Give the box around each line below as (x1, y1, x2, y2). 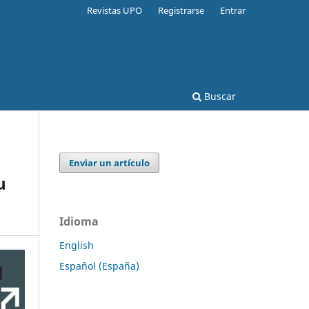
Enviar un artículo (69, 156, 150, 169)
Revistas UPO (87, 3, 143, 17)
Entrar (220, 3, 246, 17)
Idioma (59, 213, 99, 229)
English (59, 238, 94, 252)
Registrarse (158, 3, 205, 17)
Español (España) (59, 259, 139, 272)
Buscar (201, 89, 236, 103)
